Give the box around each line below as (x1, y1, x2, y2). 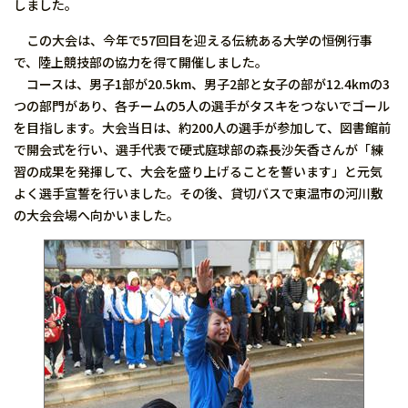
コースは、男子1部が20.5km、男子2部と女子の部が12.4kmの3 (14, 75, 390, 93)
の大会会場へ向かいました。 (14, 206, 179, 224)
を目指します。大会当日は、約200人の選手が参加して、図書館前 (14, 118, 391, 137)
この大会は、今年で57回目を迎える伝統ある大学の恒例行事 (14, 31, 372, 49)
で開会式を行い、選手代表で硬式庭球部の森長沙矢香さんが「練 (14, 140, 383, 158)
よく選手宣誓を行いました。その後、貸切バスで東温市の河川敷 (14, 184, 383, 202)
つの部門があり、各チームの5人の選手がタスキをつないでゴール (14, 97, 390, 115)
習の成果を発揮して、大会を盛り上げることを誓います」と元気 (14, 162, 382, 180)
